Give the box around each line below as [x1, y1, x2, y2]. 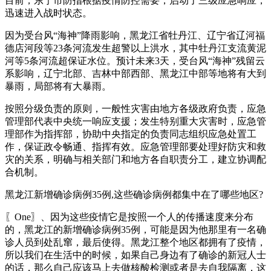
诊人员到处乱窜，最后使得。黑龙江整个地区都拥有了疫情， [5, 237, 266, 247]
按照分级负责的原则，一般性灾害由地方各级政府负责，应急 [5, 103, 266, 114]
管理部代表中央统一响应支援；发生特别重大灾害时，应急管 [5, 116, 266, 126]
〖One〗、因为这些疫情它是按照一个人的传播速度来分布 [5, 211, 253, 222]
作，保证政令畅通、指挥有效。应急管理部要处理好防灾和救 [5, 141, 266, 152]
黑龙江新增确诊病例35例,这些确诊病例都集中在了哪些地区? [5, 189, 263, 200]
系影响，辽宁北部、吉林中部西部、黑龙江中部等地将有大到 [5, 68, 266, 79]
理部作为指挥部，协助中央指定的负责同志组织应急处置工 [5, 128, 256, 139]
